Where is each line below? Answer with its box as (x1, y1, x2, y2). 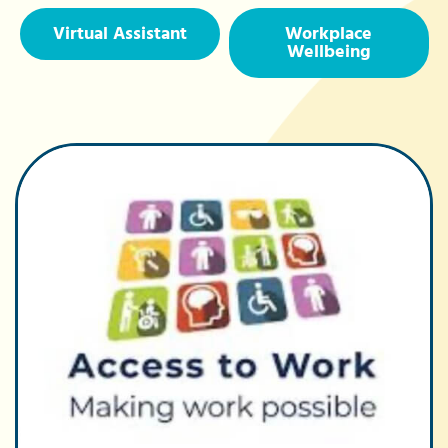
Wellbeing (286, 38, 371, 64)
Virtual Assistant (52, 20, 187, 46)
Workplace (285, 20, 372, 46)
